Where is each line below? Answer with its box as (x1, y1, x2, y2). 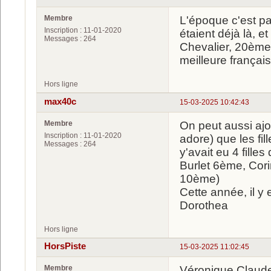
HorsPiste (44, 241, 86, 252)
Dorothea (180, 198, 228, 212)
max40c (44, 96, 76, 106)
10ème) (180, 172, 220, 185)
